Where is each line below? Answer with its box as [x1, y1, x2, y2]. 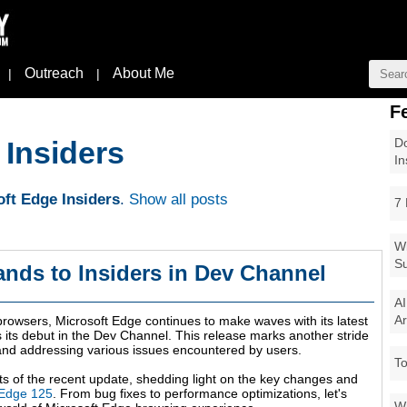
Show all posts [129, 191, 228, 209]
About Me [113, 65, 174, 81]
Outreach [25, 65, 84, 81]
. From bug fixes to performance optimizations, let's [53, 386, 347, 402]
